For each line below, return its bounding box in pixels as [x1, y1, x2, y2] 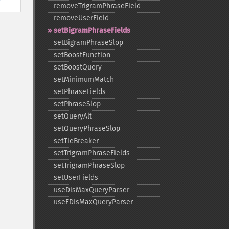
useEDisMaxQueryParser [53, 198, 133, 207]
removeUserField [53, 14, 109, 22]
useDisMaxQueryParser [53, 186, 129, 194]
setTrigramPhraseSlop [53, 161, 125, 170]
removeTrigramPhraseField [53, 2, 141, 10]
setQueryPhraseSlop [53, 124, 120, 133]
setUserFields [53, 173, 98, 182]
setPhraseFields [53, 87, 106, 96]
